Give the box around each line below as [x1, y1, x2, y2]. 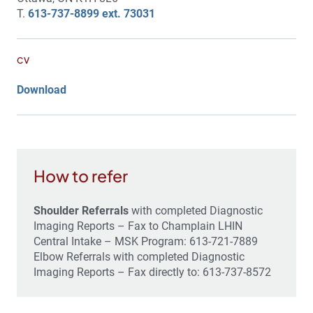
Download [17, 82, 66, 96]
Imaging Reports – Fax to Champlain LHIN [34, 219, 242, 233]
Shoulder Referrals [34, 203, 129, 217]
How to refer [34, 165, 128, 186]
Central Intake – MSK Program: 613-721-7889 [34, 234, 258, 248]
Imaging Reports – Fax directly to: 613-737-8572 [34, 265, 271, 279]
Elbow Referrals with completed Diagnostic [34, 249, 245, 263]
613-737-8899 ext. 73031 [28, 6, 155, 20]
